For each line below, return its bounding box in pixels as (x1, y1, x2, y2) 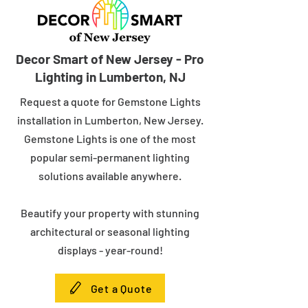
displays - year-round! (57, 243, 163, 256)
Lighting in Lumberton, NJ (34, 69, 186, 85)
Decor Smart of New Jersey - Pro (16, 51, 204, 67)
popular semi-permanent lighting (30, 151, 190, 164)
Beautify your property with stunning (21, 206, 199, 219)
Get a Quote (90, 281, 153, 295)
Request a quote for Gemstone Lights (19, 95, 201, 108)
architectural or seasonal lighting (30, 225, 190, 238)
